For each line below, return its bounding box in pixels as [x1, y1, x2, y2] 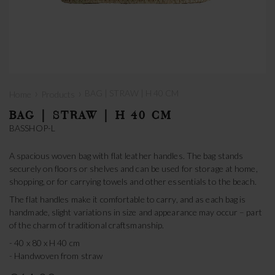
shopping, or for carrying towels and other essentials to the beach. [9, 176, 257, 187]
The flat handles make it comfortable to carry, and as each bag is [9, 193, 246, 204]
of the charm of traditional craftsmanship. [9, 219, 165, 230]
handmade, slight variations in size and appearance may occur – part [9, 206, 262, 217]
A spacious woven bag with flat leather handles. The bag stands [9, 150, 244, 161]
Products [41, 89, 75, 99]
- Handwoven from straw [9, 250, 103, 261]
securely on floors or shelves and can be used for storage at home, [9, 163, 258, 174]
